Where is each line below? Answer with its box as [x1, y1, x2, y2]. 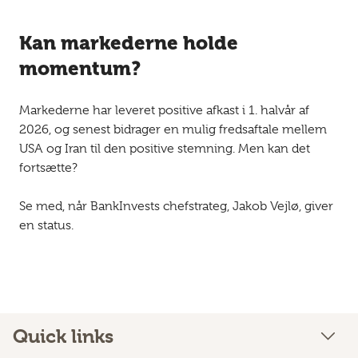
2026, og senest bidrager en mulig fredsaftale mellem [19, 122, 327, 137]
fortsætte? [19, 161, 78, 176]
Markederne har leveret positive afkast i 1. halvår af [19, 103, 309, 118]
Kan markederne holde [19, 32, 238, 55]
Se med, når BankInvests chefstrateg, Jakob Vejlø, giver [19, 199, 333, 214]
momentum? [19, 58, 141, 81]
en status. [19, 218, 74, 233]
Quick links [13, 325, 113, 348]
